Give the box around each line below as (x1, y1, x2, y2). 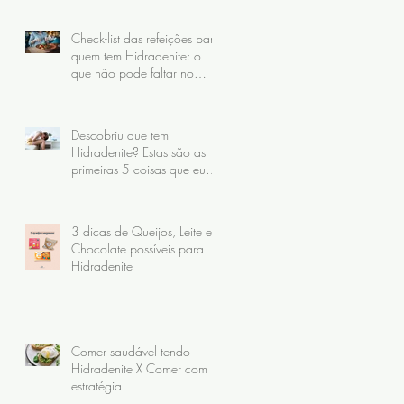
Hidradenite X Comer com (71, 359, 207, 377)
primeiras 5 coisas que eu (71, 160, 206, 178)
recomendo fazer (71, 177, 161, 195)
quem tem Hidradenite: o (71, 46, 201, 64)
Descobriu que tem (71, 125, 169, 143)
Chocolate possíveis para (71, 239, 204, 257)
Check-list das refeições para (71, 29, 221, 47)
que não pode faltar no (71, 63, 194, 81)
